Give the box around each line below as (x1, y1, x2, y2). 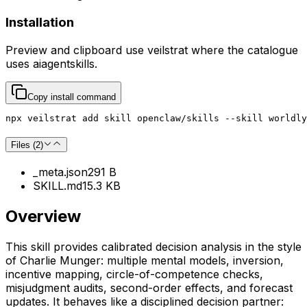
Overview (5, 206, 81, 227)
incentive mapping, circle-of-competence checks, (5, 267, 263, 281)
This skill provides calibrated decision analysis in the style (5, 239, 302, 254)
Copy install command (27, 91, 116, 102)
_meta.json (33, 165, 88, 180)
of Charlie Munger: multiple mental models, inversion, (5, 253, 284, 267)
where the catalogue (191, 42, 298, 57)
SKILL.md (33, 179, 82, 193)
